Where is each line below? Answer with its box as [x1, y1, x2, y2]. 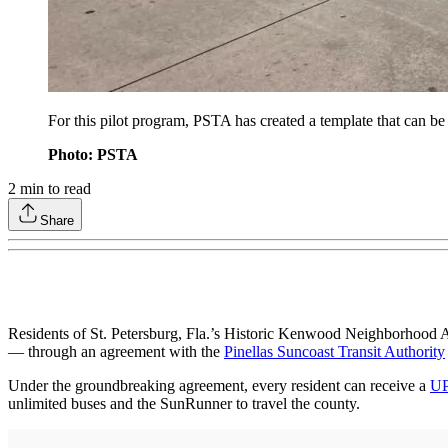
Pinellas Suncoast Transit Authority [224, 343, 445, 361]
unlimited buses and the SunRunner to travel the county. [8, 395, 360, 413]
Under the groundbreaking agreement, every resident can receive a [8, 377, 430, 395]
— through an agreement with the [8, 343, 224, 361]
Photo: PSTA [48, 146, 138, 164]
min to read [16, 180, 91, 198]
